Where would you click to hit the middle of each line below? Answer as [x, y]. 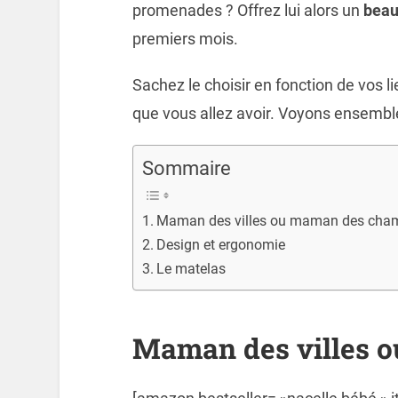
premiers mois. [185, 38]
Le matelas [191, 269]
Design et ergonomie [221, 245]
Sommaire [186, 169]
